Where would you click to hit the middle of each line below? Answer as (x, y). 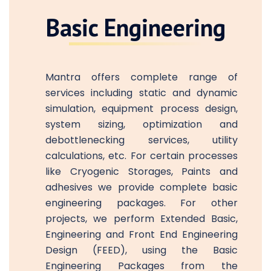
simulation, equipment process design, (142, 108)
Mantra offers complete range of (142, 77)
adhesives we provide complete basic (142, 187)
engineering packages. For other (142, 203)
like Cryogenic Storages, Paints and (142, 171)
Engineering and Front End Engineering (142, 234)
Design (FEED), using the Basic (142, 250)
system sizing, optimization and (142, 124)
